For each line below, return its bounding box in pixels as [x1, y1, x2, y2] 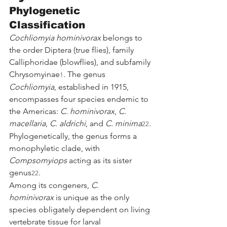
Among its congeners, [9, 180, 91, 190]
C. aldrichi [50, 118, 86, 128]
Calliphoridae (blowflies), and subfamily [9, 57, 153, 67]
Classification [9, 19, 85, 30]
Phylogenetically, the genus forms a [9, 131, 139, 141]
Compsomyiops [9, 155, 67, 165]
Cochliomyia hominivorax [9, 32, 101, 43]
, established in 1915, [54, 82, 131, 92]
